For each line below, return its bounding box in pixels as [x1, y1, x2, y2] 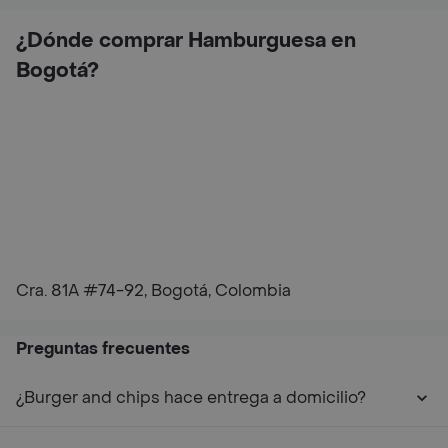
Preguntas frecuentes [16, 337, 190, 359]
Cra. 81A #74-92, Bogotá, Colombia [16, 279, 291, 301]
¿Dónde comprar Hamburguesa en [16, 27, 356, 54]
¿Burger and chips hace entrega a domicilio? [16, 386, 366, 408]
